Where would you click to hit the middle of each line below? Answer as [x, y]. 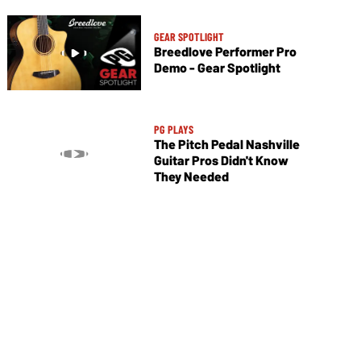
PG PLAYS [173, 130]
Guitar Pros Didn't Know [221, 160]
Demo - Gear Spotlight [217, 68]
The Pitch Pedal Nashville [226, 144]
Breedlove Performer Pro [225, 52]
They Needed [191, 176]
